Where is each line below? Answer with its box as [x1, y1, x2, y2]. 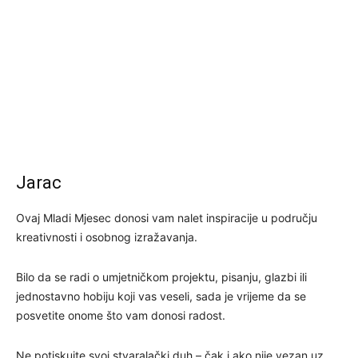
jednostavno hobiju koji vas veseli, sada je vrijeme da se [16, 288, 306, 303]
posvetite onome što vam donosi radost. [16, 308, 225, 322]
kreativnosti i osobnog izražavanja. [16, 229, 197, 244]
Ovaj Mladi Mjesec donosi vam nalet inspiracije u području [16, 210, 317, 225]
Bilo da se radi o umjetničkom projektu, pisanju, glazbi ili [16, 269, 307, 284]
